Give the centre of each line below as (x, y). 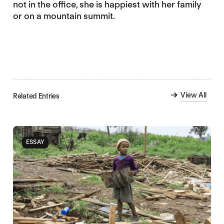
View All (194, 95)
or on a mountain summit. (64, 15)
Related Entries (36, 96)
